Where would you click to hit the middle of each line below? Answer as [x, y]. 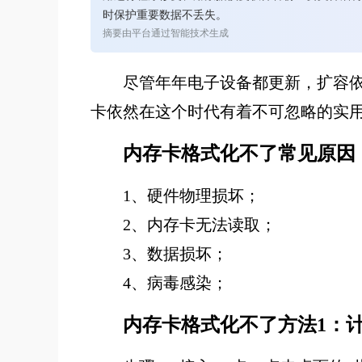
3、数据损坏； [175, 254]
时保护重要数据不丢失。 [165, 15]
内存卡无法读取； [212, 225]
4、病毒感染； [175, 283]
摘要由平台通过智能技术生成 [166, 33]
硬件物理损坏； [204, 196]
